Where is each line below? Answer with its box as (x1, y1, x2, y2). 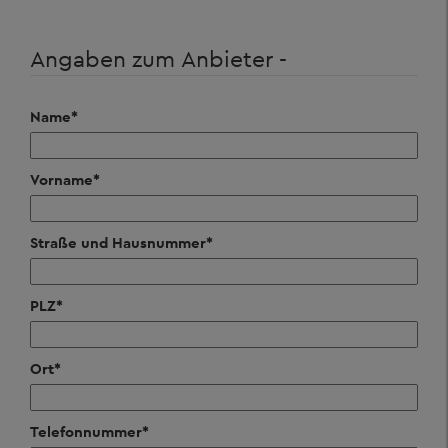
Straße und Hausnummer (30, 233, 206, 252)
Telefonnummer (30, 422, 142, 441)
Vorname (30, 170, 93, 189)
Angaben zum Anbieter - (30, 44, 287, 73)
